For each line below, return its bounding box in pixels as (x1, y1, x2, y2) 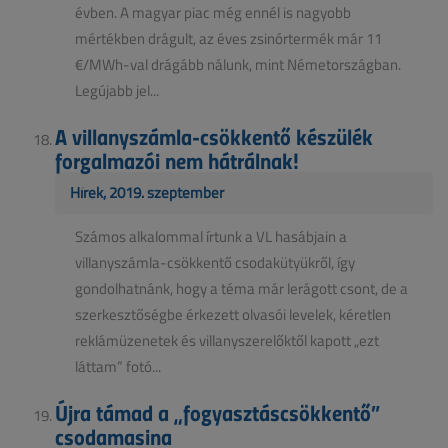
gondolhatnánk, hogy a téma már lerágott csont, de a (75, 277, 408, 299)
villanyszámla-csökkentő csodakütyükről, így (75, 251, 355, 273)
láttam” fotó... (75, 355, 161, 377)
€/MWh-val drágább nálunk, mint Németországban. (75, 53, 401, 75)
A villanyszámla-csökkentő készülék (55, 119, 373, 152)
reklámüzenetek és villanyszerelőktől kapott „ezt (75, 329, 379, 351)
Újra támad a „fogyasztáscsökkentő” (55, 395, 380, 428)
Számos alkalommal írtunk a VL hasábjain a (75, 225, 347, 247)
